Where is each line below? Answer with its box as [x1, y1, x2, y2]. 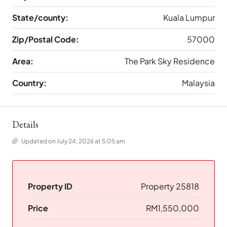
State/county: [12, 12, 68, 23]
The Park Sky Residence [125, 56, 215, 67]
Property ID [28, 181, 72, 192]
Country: [12, 78, 47, 89]
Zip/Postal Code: [12, 34, 79, 45]
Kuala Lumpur [163, 12, 215, 23]
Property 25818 [141, 181, 199, 192]
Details [12, 119, 39, 131]
